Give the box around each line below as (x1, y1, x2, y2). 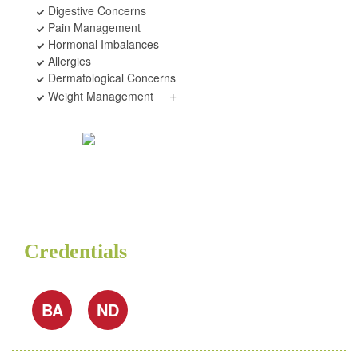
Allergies (45, 53, 91, 69)
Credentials (24, 240, 127, 263)
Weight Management (45, 88, 153, 104)
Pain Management (45, 19, 141, 35)
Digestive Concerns (45, 2, 146, 18)
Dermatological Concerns (45, 70, 176, 86)
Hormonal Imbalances (45, 36, 159, 52)
